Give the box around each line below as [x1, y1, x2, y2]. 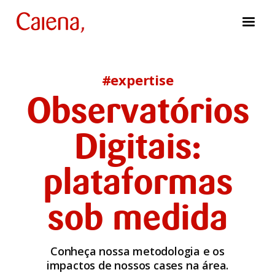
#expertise [101, 70, 174, 89]
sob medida [47, 202, 228, 238]
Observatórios [26, 95, 249, 131]
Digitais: [74, 131, 201, 167]
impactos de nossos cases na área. [46, 257, 229, 273]
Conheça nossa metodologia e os [50, 243, 225, 258]
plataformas [42, 166, 233, 203]
